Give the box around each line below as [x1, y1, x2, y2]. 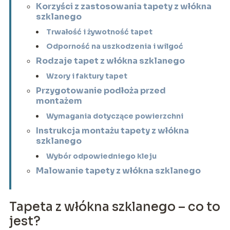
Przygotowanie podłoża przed [35, 85, 166, 96]
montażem [35, 95, 82, 106]
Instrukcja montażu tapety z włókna [35, 125, 189, 136]
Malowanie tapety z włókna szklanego [35, 165, 201, 176]
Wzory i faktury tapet [46, 71, 127, 81]
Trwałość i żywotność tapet [46, 27, 152, 36]
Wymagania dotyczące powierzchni [46, 111, 183, 121]
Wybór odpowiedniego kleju [46, 151, 157, 161]
